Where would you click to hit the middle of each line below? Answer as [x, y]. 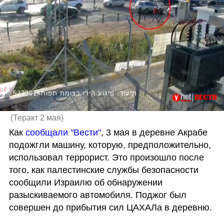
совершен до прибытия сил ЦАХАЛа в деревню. [110, 207]
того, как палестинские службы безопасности [103, 170]
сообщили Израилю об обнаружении [85, 182]
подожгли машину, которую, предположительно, [110, 145]
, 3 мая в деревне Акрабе [154, 132]
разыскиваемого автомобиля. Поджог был [97, 195]
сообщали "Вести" [63, 132]
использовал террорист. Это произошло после [106, 157]
